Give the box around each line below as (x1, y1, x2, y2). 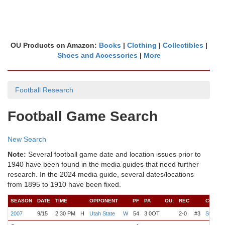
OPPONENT (89, 198, 118, 203)
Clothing (127, 41, 157, 49)
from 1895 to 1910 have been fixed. (8, 180, 121, 188)
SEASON (11, 198, 32, 203)
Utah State (89, 210, 115, 216)
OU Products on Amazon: (10, 41, 99, 49)
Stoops (205, 210, 222, 216)
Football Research (15, 86, 73, 94)
